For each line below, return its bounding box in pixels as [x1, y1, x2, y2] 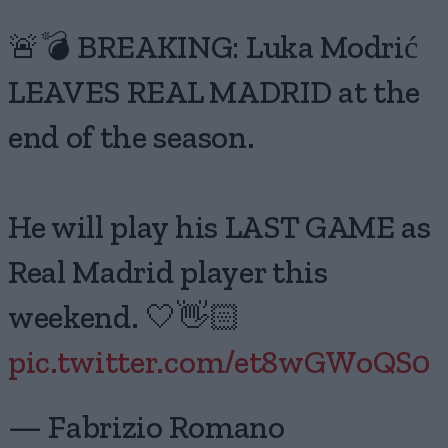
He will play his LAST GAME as [8, 212, 431, 245]
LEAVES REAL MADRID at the [8, 77, 420, 110]
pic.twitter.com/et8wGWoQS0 [8, 347, 430, 380]
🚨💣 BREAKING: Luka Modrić [8, 32, 418, 65]
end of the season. [8, 122, 255, 155]
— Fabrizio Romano [8, 412, 285, 445]
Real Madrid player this [8, 257, 328, 290]
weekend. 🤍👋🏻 [8, 302, 241, 335]
